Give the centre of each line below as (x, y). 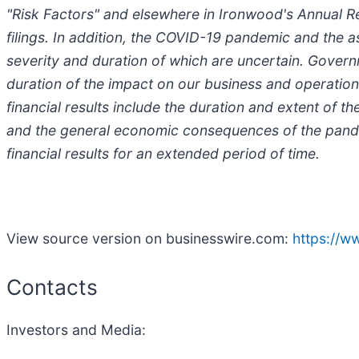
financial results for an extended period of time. (163, 153)
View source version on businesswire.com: (149, 238)
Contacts (52, 286)
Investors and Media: (76, 330)
